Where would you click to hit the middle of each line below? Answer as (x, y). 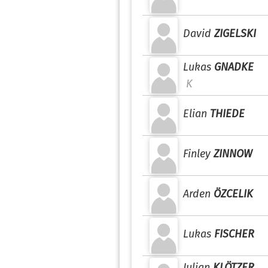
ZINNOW (233, 154)
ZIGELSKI (235, 33)
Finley (197, 154)
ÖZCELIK (233, 194)
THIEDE (227, 114)
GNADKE (234, 67)
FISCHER (234, 234)
